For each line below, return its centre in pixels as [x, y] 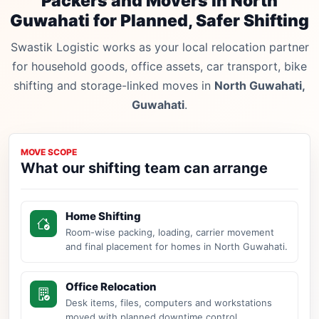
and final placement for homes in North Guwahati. [177, 247]
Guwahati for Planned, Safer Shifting [159, 21]
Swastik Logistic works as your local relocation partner [159, 47]
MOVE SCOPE [49, 152]
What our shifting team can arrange [144, 168]
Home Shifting [103, 216]
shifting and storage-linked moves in [114, 86]
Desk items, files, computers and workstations [169, 303]
